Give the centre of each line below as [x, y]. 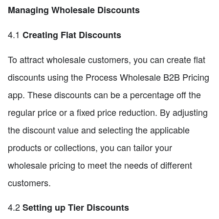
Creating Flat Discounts [72, 35]
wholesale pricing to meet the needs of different [100, 165]
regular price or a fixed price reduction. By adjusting [108, 112]
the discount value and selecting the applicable [99, 130]
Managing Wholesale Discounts [74, 10]
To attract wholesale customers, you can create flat [107, 59]
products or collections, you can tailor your [90, 147]
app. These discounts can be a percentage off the [104, 95]
